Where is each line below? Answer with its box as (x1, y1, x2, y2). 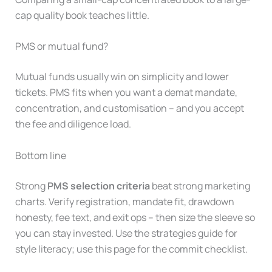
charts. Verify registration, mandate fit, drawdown (15, 195, 234, 209)
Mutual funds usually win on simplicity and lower (15, 70, 229, 84)
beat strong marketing (149, 179, 250, 193)
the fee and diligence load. (15, 117, 131, 131)
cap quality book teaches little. (15, 8, 149, 22)
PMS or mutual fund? (15, 39, 108, 53)
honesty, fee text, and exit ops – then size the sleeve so (15, 211, 255, 225)
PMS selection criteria (47, 179, 150, 193)
